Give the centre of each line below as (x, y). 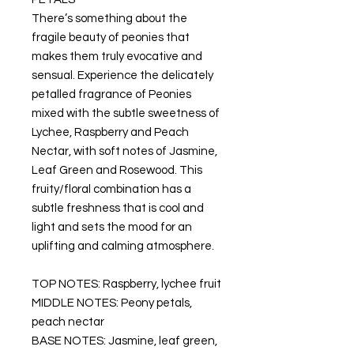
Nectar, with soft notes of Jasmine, (124, 152)
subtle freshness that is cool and (118, 209)
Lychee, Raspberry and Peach (110, 133)
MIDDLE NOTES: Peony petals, (112, 303)
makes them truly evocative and (117, 57)
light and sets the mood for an (112, 228)
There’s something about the (109, 19)
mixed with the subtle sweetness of (126, 114)
